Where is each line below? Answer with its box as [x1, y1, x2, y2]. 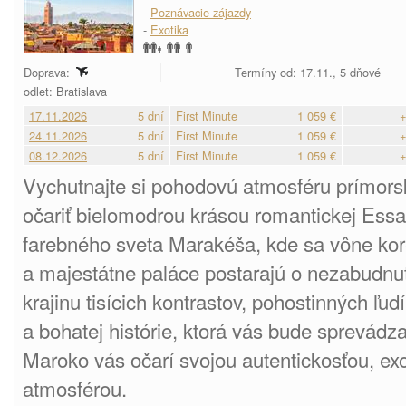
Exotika [150, 21, 188, 38]
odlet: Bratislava [24, 82, 111, 100]
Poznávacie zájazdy [150, 4, 251, 21]
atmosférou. [23, 373, 127, 402]
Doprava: [24, 63, 73, 81]
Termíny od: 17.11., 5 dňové [235, 63, 382, 81]
